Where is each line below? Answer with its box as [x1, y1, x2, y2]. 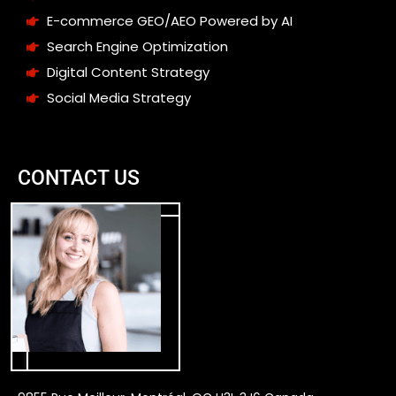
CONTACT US [18, 165, 140, 190]
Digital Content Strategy [46, 62, 209, 81]
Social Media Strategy [46, 88, 191, 107]
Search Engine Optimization [46, 36, 228, 56]
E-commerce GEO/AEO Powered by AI [46, 11, 293, 30]
